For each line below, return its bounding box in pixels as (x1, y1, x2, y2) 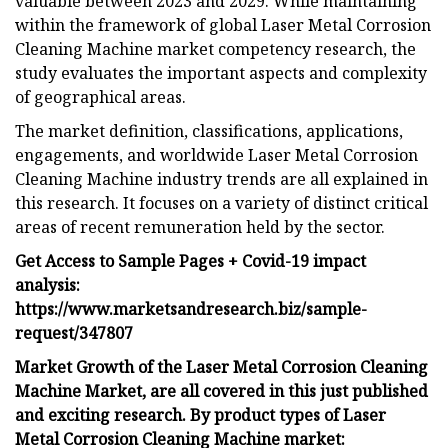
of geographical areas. (15, 85, 186, 108)
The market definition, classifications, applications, (15, 119, 403, 142)
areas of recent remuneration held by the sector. (15, 215, 385, 238)
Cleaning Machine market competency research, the (15, 37, 416, 60)
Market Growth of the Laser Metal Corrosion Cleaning (15, 355, 428, 378)
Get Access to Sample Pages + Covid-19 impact (15, 249, 366, 272)
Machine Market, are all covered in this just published (15, 379, 428, 402)
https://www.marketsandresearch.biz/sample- (15, 297, 367, 320)
